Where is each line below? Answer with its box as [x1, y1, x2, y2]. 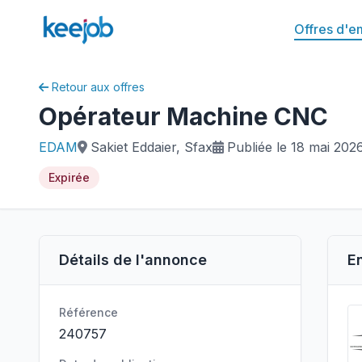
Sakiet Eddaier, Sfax [90, 139, 213, 155]
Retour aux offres [52, 80, 145, 94]
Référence [59, 305, 118, 319]
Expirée [48, 170, 90, 184]
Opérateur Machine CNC [39, 102, 328, 131]
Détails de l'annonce [59, 251, 207, 268]
